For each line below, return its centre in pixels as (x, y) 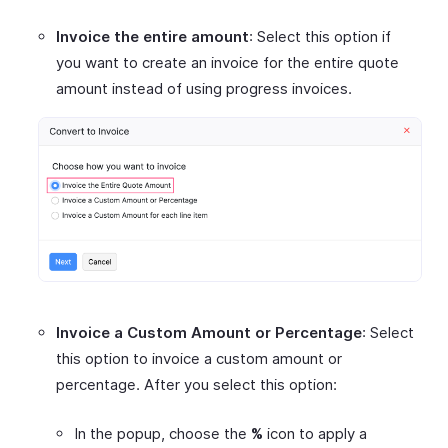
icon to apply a (315, 433)
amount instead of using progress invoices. (204, 88)
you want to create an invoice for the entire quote (227, 62)
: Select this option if (320, 36)
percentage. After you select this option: (196, 384)
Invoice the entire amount (152, 36)
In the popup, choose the (162, 433)
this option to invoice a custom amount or (199, 358)
